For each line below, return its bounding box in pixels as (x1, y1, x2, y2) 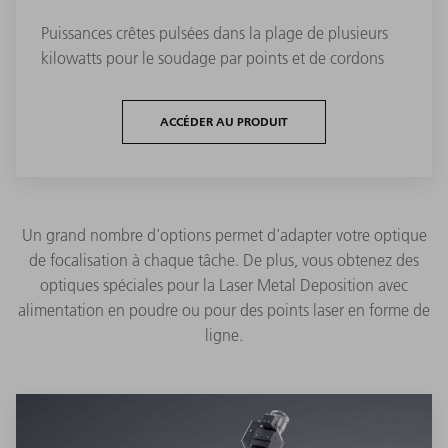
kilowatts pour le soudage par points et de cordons (41, 47, 384, 68)
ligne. (205, 324, 243, 345)
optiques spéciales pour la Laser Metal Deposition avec (40, 274, 408, 295)
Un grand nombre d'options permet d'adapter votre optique (21, 224, 427, 245)
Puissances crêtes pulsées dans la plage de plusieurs (41, 22, 388, 43)
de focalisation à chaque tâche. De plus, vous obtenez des (29, 249, 419, 270)
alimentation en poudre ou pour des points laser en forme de (18, 299, 430, 320)
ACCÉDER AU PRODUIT (160, 113, 288, 129)
